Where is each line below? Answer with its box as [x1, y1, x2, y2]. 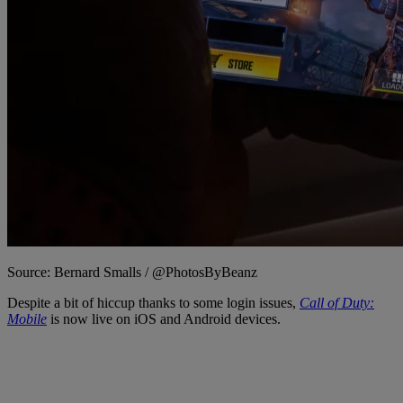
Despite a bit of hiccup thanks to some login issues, [7, 295, 300, 311]
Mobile [7, 311, 47, 327]
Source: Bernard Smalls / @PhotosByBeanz [7, 264, 257, 281]
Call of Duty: [300, 295, 374, 311]
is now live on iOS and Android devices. [47, 311, 281, 327]
